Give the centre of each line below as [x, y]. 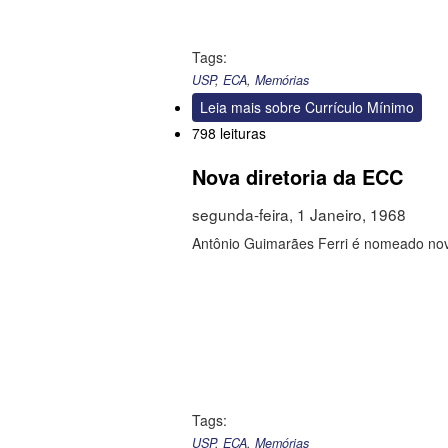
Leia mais [230, 107]
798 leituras [229, 133]
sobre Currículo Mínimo [337, 107]
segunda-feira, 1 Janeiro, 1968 [299, 214]
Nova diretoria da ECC [297, 177]
